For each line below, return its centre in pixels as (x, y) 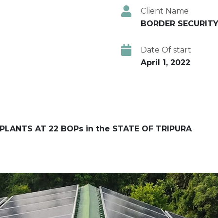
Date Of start (166, 50)
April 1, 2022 (165, 62)
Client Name (165, 11)
